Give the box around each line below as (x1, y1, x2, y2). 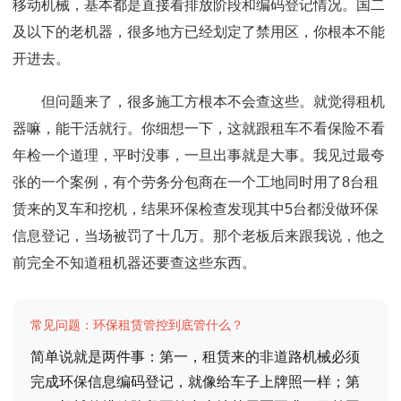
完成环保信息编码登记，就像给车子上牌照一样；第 (30, 374, 360, 389)
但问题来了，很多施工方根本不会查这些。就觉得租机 (40, 94, 385, 109)
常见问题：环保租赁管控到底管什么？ (30, 318, 243, 332)
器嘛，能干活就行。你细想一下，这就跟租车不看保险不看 (13, 121, 385, 136)
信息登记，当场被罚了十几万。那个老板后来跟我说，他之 (13, 228, 385, 243)
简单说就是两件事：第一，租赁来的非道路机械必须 (30, 349, 360, 364)
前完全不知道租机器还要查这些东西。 (13, 255, 256, 270)
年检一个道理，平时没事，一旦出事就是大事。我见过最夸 (13, 148, 385, 163)
